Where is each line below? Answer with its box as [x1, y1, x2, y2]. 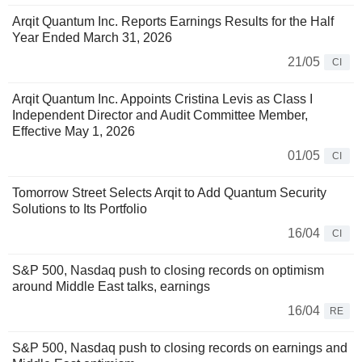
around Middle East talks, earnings [12, 279, 213, 293]
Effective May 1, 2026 [12, 124, 135, 138]
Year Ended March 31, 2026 [12, 30, 172, 44]
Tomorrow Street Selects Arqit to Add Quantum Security [12, 185, 326, 200]
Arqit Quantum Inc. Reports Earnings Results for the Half [12, 14, 334, 28]
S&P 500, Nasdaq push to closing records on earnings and [12, 340, 347, 355]
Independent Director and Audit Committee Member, [12, 107, 308, 122]
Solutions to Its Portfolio [12, 201, 147, 216]
